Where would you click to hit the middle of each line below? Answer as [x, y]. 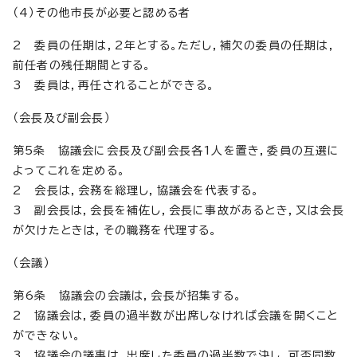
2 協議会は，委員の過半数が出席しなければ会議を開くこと [176, 315]
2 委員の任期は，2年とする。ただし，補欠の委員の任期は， [175, 45]
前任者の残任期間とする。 [82, 65]
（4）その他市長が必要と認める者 [102, 12]
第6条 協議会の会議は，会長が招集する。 [127, 295]
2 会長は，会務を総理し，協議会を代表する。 [136, 190]
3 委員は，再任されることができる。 [114, 85]
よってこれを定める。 [69, 170]
